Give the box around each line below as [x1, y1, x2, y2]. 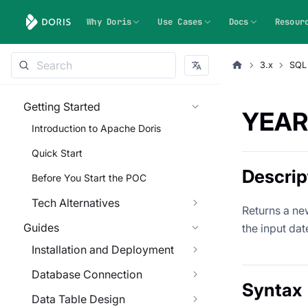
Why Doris [87, 16, 132, 27]
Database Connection [32, 267, 142, 281]
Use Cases [157, 16, 203, 27]
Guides [23, 221, 59, 234]
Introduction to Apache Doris [32, 122, 161, 134]
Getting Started [23, 100, 100, 113]
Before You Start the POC [32, 172, 146, 184]
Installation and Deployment [32, 243, 174, 256]
